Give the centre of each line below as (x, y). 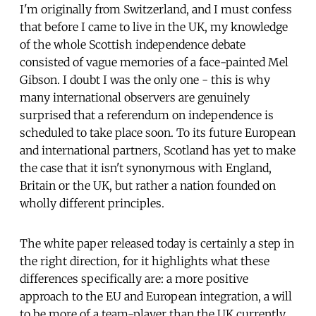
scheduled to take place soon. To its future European (158, 132)
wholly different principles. (92, 203)
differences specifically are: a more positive (134, 278)
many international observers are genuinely (135, 97)
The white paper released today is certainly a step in (157, 243)
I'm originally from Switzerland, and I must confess (156, 9)
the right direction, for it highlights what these (145, 261)
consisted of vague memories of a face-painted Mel (154, 62)
